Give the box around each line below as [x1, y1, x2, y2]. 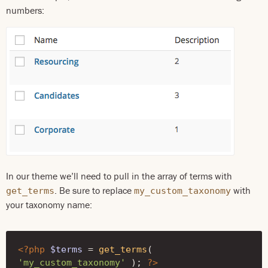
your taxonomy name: [6, 199, 92, 211]
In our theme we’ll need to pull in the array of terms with [6, 170, 232, 182]
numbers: [6, 4, 44, 16]
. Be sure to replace [54, 184, 134, 196]
